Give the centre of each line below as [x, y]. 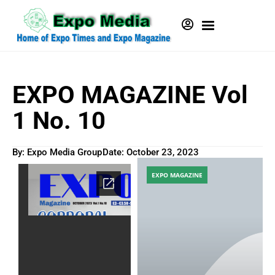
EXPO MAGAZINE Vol [130, 95]
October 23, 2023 [163, 152]
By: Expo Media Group [57, 152]
